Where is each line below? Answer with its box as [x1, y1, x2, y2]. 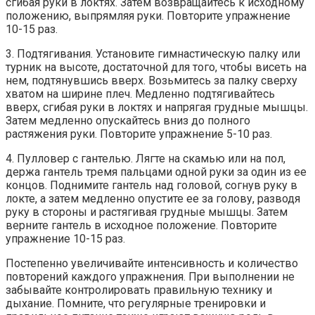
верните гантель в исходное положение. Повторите [6, 218, 277, 232]
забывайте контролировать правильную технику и [6, 283, 272, 297]
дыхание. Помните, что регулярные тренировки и [6, 296, 266, 310]
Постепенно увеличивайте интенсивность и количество [6, 256, 298, 270]
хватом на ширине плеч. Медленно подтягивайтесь [6, 86, 275, 101]
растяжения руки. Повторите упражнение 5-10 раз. [6, 127, 272, 141]
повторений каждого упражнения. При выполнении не [6, 269, 295, 283]
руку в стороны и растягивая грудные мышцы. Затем [6, 205, 288, 219]
